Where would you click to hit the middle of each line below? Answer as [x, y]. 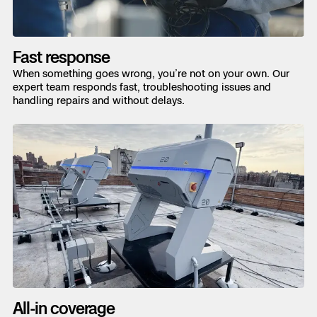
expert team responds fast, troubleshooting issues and [142, 87]
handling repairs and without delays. [99, 100]
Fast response [61, 57]
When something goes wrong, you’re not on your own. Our [151, 74]
